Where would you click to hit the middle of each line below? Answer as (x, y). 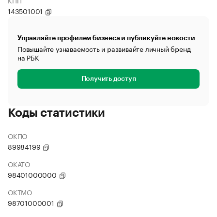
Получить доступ (108, 79)
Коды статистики (56, 113)
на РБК (28, 57)
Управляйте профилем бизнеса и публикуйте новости (106, 38)
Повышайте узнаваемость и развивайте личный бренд (104, 48)
